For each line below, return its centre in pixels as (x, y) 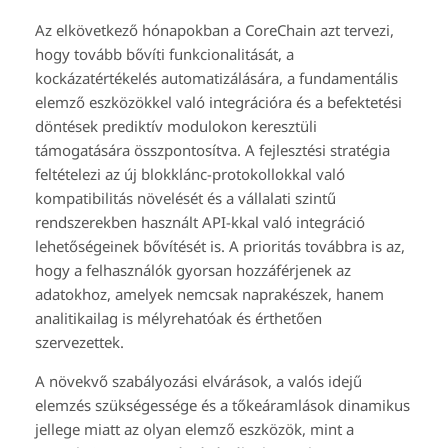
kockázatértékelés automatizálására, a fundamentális (216, 77)
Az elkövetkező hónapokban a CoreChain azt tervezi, (214, 29)
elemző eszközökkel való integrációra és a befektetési (218, 101)
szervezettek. (79, 341)
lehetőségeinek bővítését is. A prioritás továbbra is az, (220, 245)
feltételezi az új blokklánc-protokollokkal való (190, 173)
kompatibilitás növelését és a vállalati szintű (185, 197)
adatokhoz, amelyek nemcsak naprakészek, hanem (209, 293)
